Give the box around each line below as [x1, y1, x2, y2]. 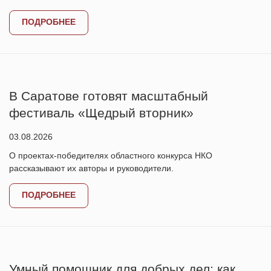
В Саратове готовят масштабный [9, 89, 208, 103]
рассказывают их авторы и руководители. [9, 163, 174, 173]
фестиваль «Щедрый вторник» [9, 106, 194, 120]
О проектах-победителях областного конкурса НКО [9, 151, 212, 160]
